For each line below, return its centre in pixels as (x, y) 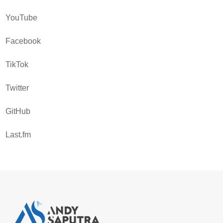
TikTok (17, 65)
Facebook (23, 41)
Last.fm (18, 135)
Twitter (17, 88)
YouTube (22, 18)
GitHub (18, 111)
